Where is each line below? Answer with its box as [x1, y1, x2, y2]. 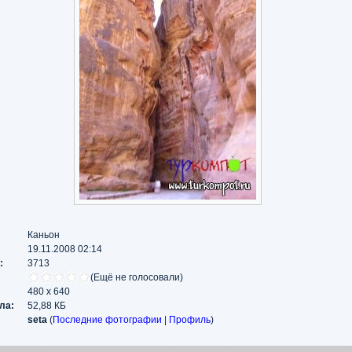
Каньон [27, 229, 60, 240]
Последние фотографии [52, 314, 162, 325]
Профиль [168, 314, 211, 325]
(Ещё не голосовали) [90, 272, 183, 283]
